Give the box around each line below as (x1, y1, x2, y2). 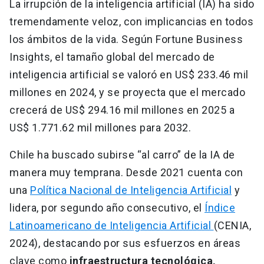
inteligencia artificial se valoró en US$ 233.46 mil (9, 68, 249, 81)
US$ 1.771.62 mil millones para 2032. (9, 121, 191, 134)
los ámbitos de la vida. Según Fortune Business (9, 33, 243, 46)
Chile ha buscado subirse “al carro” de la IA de (9, 148, 235, 161)
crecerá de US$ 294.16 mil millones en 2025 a (9, 104, 235, 117)
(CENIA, (213, 219, 251, 232)
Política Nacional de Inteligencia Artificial (30, 184, 232, 197)
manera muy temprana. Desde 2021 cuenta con (9, 166, 243, 179)
